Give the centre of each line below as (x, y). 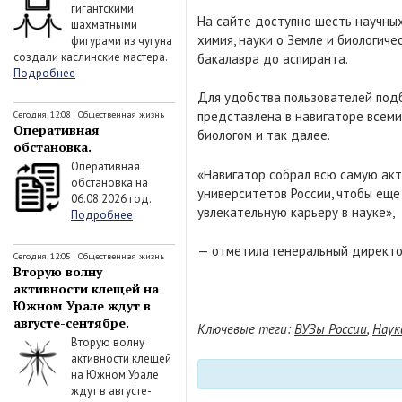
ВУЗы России (331, 329)
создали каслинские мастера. (90, 57)
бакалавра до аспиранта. (273, 58)
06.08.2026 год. (111, 198)
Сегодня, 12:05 (42, 256)
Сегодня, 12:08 (42, 114)
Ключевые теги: (246, 329)
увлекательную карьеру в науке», (296, 212)
